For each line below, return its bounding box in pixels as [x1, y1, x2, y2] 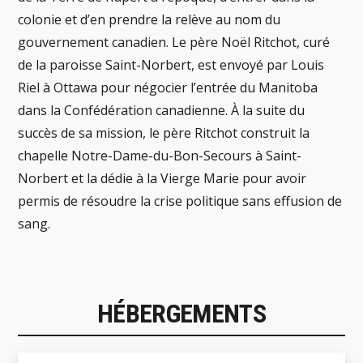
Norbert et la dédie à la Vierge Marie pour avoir [18, 169, 307, 188]
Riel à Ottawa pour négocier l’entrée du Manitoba [18, 79, 318, 97]
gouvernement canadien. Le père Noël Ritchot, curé [18, 33, 331, 52]
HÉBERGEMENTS [96, 298, 267, 330]
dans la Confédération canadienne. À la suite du [18, 101, 305, 120]
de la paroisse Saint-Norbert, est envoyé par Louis [18, 56, 325, 75]
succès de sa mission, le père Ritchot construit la [18, 124, 310, 143]
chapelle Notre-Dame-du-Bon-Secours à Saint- [18, 147, 302, 165]
